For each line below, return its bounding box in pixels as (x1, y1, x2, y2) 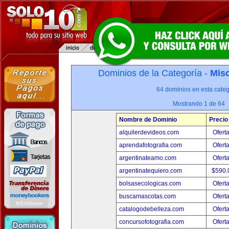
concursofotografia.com (119, 218, 184, 225)
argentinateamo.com (119, 154, 176, 162)
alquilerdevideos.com (119, 129, 179, 136)
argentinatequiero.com (119, 167, 182, 174)
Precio (209, 116, 228, 123)
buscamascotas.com (119, 193, 176, 200)
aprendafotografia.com (119, 142, 182, 149)
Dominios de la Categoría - (98, 68, 210, 78)
